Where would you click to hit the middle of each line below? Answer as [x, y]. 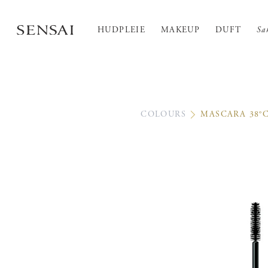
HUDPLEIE [122, 30]
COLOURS [163, 114]
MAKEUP [180, 30]
